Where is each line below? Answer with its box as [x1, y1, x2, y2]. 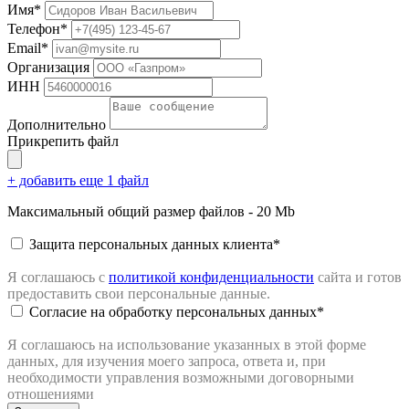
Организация [7, 59, 89, 76]
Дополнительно [7, 117, 106, 133]
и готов [355, 269, 402, 286]
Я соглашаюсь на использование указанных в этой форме [7, 337, 366, 353]
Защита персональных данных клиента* [29, 236, 280, 253]
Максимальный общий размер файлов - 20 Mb [7, 204, 295, 220]
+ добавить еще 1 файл [7, 173, 149, 189]
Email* [7, 40, 48, 57]
